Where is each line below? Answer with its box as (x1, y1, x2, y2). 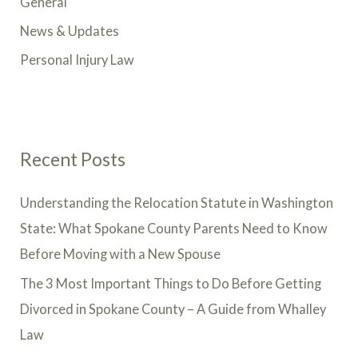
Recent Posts (20, 147, 126, 170)
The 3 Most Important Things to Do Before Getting (20, 275, 322, 291)
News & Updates (20, 23, 120, 39)
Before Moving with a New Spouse (20, 246, 221, 262)
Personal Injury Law (20, 52, 135, 68)
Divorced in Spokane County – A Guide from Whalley (20, 300, 327, 316)
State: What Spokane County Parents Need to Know (20, 221, 328, 237)
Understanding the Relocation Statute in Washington (20, 195, 334, 211)
